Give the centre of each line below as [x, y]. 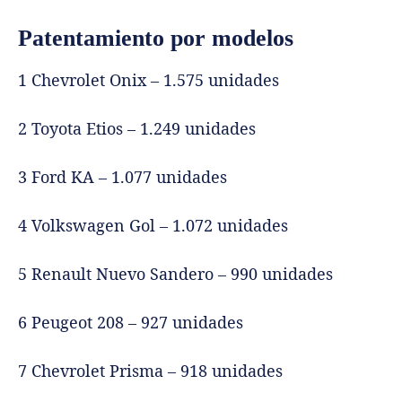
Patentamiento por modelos [156, 39]
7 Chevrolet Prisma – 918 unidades [150, 371]
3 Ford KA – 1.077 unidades [122, 177]
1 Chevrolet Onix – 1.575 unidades [149, 80]
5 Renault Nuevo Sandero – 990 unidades [175, 274]
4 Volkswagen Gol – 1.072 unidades [153, 226]
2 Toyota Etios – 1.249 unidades [137, 129]
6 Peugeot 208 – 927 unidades [131, 323]
